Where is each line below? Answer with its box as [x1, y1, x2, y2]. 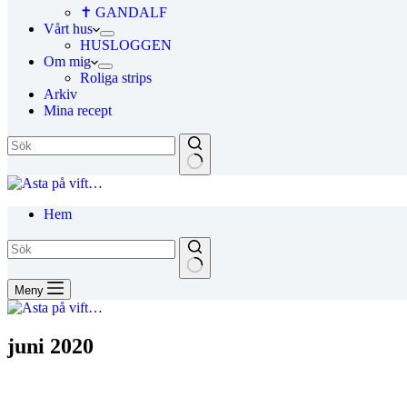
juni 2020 [7, 333, 94, 358]
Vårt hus [44, 21, 93, 36]
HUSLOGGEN [80, 37, 172, 53]
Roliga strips [80, 70, 152, 85]
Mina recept [44, 103, 112, 118]
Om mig [44, 54, 91, 69]
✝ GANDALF [80, 5, 167, 20]
